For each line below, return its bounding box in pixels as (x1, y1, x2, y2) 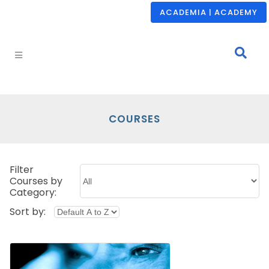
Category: (10, 186, 56, 199)
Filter (10, 163, 34, 177)
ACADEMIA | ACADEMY (160, 7, 258, 18)
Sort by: (10, 205, 48, 219)
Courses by (10, 174, 62, 188)
